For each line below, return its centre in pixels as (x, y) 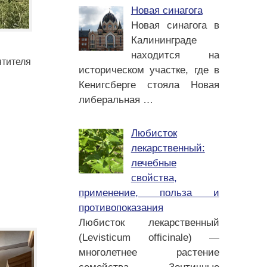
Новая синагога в (175, 25)
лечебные (153, 163)
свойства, (154, 178)
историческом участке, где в (149, 70)
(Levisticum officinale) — (149, 237)
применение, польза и (149, 193)
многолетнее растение (149, 252)
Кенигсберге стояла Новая (149, 85)
